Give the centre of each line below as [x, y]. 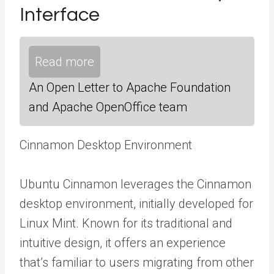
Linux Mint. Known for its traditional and [126, 223]
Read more [65, 62]
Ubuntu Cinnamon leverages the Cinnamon [135, 184]
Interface [60, 15]
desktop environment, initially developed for [136, 204]
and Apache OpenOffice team [108, 107]
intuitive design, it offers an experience [123, 243]
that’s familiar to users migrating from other [137, 262]
